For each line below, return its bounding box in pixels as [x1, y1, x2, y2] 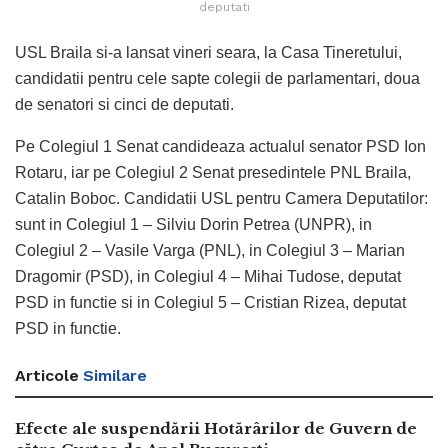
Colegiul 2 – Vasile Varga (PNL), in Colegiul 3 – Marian [15, 242, 405, 260]
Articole [15, 366, 79, 386]
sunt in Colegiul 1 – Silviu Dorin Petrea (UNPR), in [15, 216, 372, 234]
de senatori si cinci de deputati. [15, 96, 234, 114]
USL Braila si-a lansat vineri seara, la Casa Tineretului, [15, 44, 402, 62]
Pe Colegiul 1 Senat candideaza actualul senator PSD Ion [15, 138, 426, 156]
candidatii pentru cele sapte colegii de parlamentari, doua [15, 70, 420, 88]
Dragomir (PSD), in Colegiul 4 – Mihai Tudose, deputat [15, 268, 401, 286]
